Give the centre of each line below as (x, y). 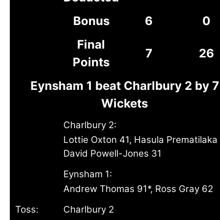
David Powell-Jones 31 (112, 153)
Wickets (124, 103)
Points (91, 62)
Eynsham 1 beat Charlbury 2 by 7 (124, 86)
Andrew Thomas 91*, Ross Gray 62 (138, 189)
